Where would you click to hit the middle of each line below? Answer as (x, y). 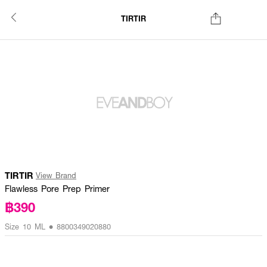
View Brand (56, 175)
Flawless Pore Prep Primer (57, 188)
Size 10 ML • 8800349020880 (58, 226)
